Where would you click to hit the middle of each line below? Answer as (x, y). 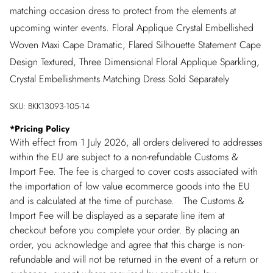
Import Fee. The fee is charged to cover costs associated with (134, 172)
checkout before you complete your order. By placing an (125, 230)
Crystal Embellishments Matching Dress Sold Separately (119, 79)
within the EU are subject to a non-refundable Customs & (124, 157)
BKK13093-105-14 (59, 106)
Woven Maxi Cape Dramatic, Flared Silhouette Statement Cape (135, 45)
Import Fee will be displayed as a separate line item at (117, 215)
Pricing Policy (42, 129)
